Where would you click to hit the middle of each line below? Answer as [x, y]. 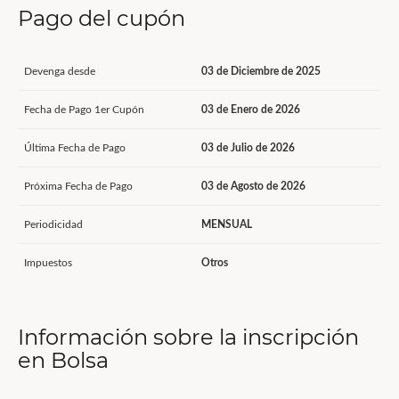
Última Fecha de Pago [75, 148]
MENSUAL [227, 224]
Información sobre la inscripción [188, 337]
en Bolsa [63, 360]
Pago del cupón [102, 18]
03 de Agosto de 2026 [253, 186]
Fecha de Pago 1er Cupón [84, 110]
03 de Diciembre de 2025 [261, 71]
